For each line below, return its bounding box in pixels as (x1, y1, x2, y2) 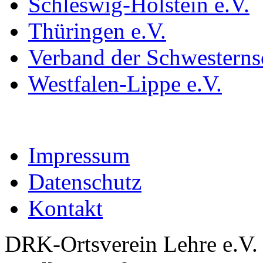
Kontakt (28, 195, 103, 221)
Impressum (28, 143, 130, 168)
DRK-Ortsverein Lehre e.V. (5, 231, 258, 257)
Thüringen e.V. (28, 18, 166, 44)
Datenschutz (28, 169, 141, 195)
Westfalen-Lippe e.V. (28, 71, 222, 97)
